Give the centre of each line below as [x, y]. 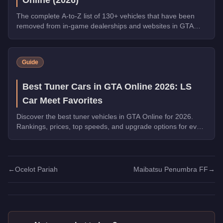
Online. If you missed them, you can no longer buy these [105, 36]
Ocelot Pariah [36, 169]
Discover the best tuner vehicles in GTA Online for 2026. [105, 116]
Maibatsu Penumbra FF [171, 169]
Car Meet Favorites [62, 100]
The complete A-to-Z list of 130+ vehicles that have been [106, 16]
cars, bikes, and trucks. [53, 46]
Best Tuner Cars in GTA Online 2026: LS [107, 86]
